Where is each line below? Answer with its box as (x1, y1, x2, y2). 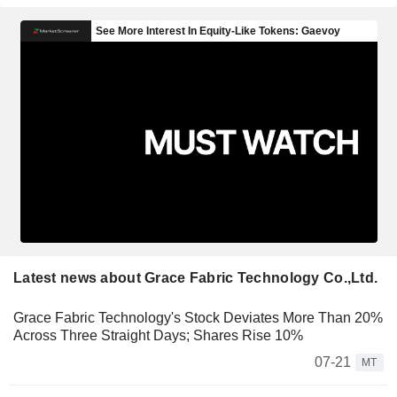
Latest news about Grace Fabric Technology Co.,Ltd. (13, 269, 378, 285)
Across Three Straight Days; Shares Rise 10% (13, 327, 303, 343)
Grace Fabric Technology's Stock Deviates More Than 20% (13, 309, 383, 325)
